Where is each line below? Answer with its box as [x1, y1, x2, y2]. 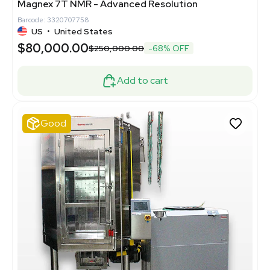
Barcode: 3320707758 [17, 16, 89, 25]
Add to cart [117, 74, 168, 87]
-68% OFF [148, 43, 189, 54]
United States [54, 26, 113, 37]
